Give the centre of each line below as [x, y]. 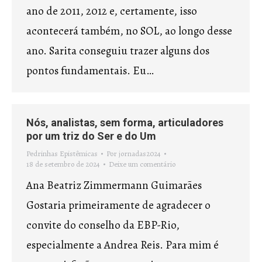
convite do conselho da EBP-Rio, [103, 225]
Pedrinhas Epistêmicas [62, 154]
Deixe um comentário [142, 164]
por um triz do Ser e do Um [91, 136]
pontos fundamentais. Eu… [90, 71]
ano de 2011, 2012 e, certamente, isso [112, 11]
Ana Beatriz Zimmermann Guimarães [114, 185]
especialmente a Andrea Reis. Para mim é [123, 245]
